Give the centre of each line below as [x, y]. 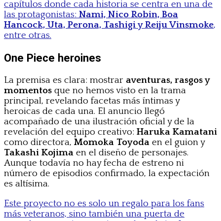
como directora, [39, 143]
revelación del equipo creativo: [70, 132]
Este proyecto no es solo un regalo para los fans [104, 204]
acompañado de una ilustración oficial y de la [99, 122]
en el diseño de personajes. [131, 153]
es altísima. [27, 184]
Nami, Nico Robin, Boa [129, 14]
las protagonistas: [41, 14]
